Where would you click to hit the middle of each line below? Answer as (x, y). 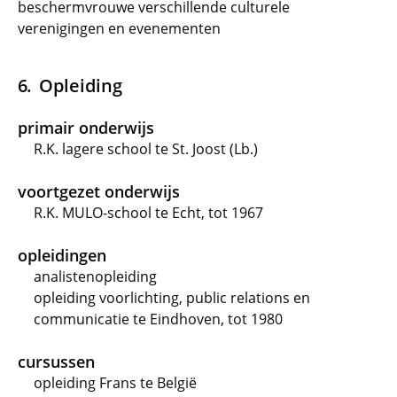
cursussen (56, 362)
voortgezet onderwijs (99, 191)
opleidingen (62, 255)
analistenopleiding (95, 276)
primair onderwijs (86, 128)
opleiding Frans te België (115, 383)
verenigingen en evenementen (119, 28)
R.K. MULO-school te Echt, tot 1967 (148, 213)
